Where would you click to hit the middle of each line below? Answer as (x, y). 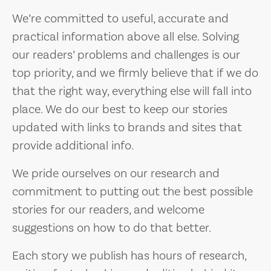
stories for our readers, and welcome (108, 209)
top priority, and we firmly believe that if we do (135, 73)
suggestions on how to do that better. (112, 227)
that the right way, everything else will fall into (132, 91)
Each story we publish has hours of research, (129, 255)
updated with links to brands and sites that (127, 127)
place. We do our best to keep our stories (120, 109)
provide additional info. (73, 145)
